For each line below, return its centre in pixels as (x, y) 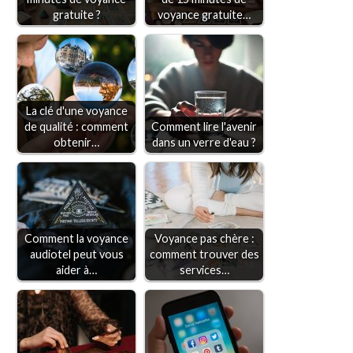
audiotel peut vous (76, 255)
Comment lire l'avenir (204, 127)
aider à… (76, 270)
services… (204, 270)
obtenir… (76, 143)
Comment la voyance (76, 239)
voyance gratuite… (204, 15)
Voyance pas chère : (204, 239)
